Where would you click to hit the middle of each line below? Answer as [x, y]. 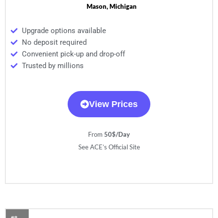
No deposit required [54, 43]
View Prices [113, 104]
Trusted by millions [53, 66]
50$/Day [117, 135]
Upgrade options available [64, 31]
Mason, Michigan [111, 7]
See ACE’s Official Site [109, 147]
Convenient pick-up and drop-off [73, 54]
